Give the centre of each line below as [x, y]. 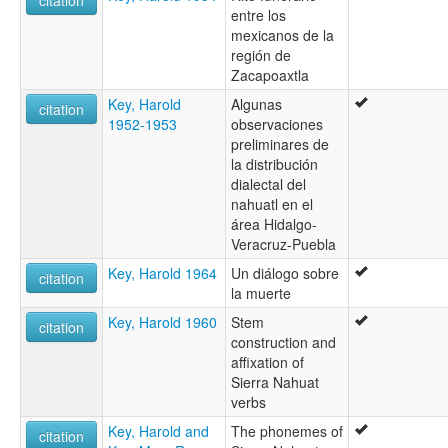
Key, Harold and [158, 430]
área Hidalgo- [274, 223]
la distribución [274, 163]
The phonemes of [287, 430]
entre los [258, 14]
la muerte [261, 292]
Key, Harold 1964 [162, 272]
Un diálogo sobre [285, 272]
